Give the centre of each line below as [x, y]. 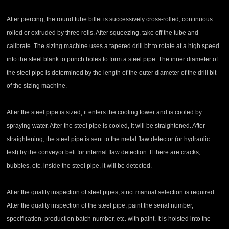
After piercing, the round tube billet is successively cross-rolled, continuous [110, 20]
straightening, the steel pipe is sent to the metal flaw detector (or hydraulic [108, 139]
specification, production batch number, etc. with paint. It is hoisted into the [109, 219]
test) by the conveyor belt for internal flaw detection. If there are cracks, [104, 153]
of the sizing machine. [37, 86]
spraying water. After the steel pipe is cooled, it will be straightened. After [106, 126]
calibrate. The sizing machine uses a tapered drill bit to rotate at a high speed [113, 46]
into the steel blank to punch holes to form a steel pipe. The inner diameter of [112, 60]
